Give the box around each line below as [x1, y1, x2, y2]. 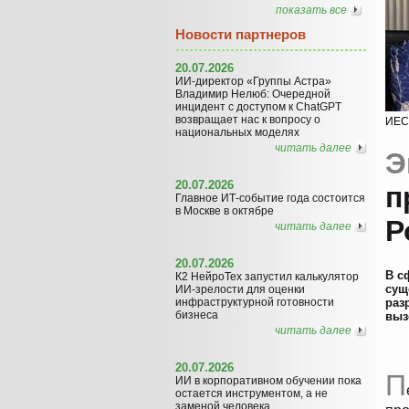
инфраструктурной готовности [175, 295, 334, 309]
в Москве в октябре [175, 204, 274, 217]
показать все [276, 4, 347, 16]
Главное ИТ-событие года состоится [175, 191, 365, 204]
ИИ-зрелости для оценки [175, 282, 305, 296]
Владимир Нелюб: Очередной [175, 87, 330, 100]
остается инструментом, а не [175, 386, 328, 400]
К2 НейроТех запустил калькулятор [175, 269, 359, 283]
